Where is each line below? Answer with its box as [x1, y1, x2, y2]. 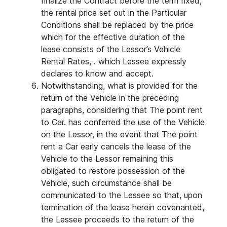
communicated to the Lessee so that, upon [41, 190, 202, 200]
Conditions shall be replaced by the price [41, 20, 194, 30]
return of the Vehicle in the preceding [41, 93, 179, 103]
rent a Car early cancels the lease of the [41, 141, 191, 152]
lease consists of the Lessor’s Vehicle [41, 44, 180, 54]
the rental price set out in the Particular [41, 8, 186, 18]
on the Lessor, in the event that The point [41, 129, 198, 139]
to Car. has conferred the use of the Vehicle [41, 117, 205, 127]
